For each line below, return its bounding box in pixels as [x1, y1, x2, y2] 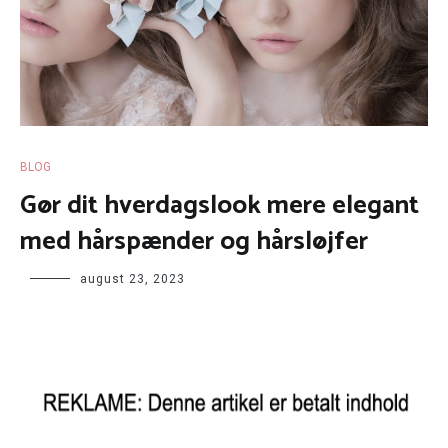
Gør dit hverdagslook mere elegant [20, 183, 419, 227]
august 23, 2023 [80, 271, 185, 286]
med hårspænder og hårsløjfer [20, 219, 368, 263]
